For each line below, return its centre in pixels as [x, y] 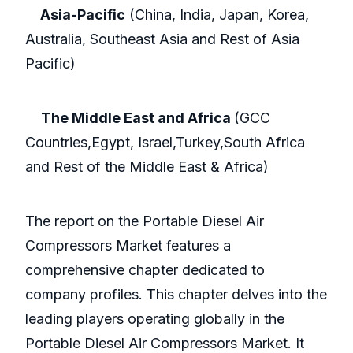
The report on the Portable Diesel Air [145, 221]
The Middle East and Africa [137, 118]
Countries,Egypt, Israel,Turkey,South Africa [165, 143]
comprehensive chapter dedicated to [145, 270]
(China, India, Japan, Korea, [217, 15]
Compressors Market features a [128, 246]
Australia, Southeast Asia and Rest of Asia [162, 39]
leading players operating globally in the [155, 319]
